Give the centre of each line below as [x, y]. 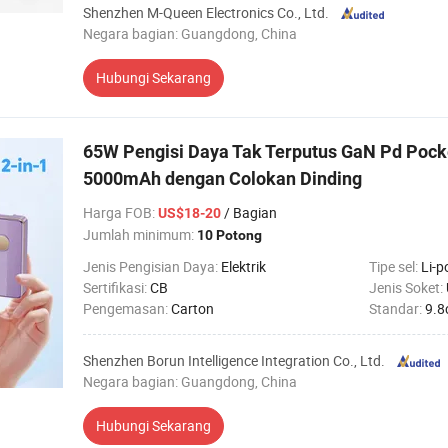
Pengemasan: [127, 308]
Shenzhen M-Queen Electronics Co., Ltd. [206, 12]
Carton [192, 308]
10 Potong [229, 235]
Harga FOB [117, 212]
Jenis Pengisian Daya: [152, 266]
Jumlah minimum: [140, 234]
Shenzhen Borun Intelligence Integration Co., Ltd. [234, 360]
